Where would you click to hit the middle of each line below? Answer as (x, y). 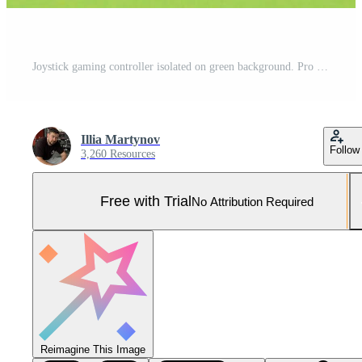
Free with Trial (146, 201)
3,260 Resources (118, 154)
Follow (345, 150)
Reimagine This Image (93, 350)
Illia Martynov (120, 140)
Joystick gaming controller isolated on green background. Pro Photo (322, 67)
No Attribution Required (253, 201)
